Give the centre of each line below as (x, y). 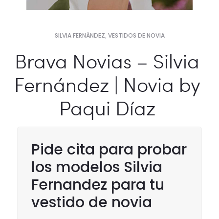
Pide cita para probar (109, 150)
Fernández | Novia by (107, 84)
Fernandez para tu (98, 185)
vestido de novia (92, 202)
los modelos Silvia (97, 167)
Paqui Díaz (107, 108)
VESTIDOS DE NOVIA (136, 35)
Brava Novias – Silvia (107, 61)
